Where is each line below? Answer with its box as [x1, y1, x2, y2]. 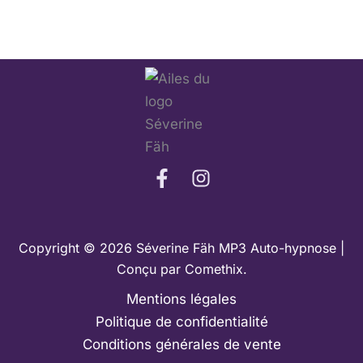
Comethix [184, 261, 243, 277]
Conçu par [116, 261, 185, 277]
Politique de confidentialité [95, 314, 268, 330]
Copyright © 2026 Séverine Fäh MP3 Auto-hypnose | [19, 240, 344, 256]
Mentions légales [126, 291, 237, 307]
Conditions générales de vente [82, 336, 281, 352]
